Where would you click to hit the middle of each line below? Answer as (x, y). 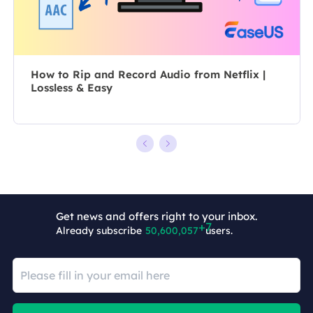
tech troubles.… (81, 17)
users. (220, 231)
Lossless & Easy (71, 88)
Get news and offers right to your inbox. (156, 217)
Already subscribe (99, 231)
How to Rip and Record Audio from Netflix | (148, 75)
